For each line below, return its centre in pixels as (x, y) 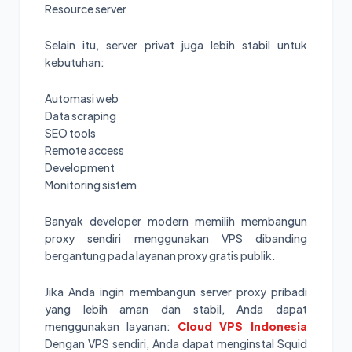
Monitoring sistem (91, 184)
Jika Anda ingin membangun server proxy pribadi (176, 291)
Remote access (84, 150)
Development (80, 167)
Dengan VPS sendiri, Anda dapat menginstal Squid (176, 343)
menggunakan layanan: (111, 326)
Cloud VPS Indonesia (242, 326)
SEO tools (70, 132)
